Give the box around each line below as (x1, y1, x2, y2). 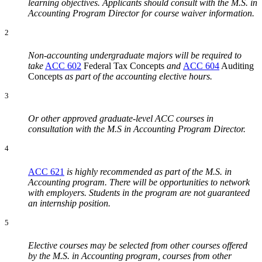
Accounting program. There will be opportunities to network (28, 177, 250, 187)
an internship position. (28, 198, 111, 208)
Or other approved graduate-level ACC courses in (28, 113, 213, 124)
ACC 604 (183, 61, 219, 71)
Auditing (219, 61, 254, 71)
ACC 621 (28, 166, 64, 177)
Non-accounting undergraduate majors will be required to (28, 50, 242, 61)
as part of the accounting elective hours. (65, 71, 212, 82)
